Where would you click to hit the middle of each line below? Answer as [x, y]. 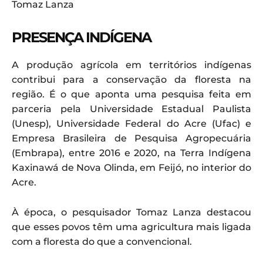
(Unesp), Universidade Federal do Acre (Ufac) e [131, 123]
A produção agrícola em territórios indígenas [131, 65]
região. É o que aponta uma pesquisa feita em [131, 94]
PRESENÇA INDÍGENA [81, 37]
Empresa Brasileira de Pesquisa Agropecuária [131, 138]
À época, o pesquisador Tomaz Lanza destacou [131, 212]
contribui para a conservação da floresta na [131, 79]
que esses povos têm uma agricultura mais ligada [131, 227]
